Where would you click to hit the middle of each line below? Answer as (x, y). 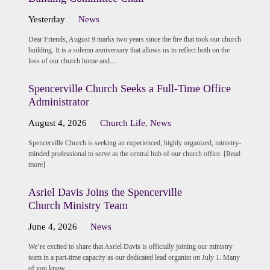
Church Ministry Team (78, 205)
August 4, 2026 (57, 123)
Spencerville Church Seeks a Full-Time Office (129, 88)
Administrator (58, 102)
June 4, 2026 (52, 226)
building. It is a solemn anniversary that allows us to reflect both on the (129, 50)
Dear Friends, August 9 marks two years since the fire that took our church (134, 39)
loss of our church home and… (72, 61)
